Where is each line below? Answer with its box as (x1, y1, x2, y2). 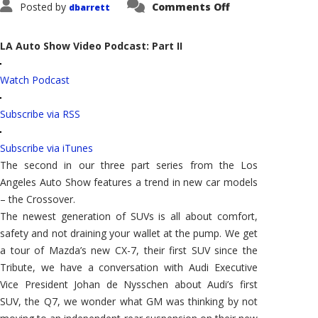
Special (229, 55, 268, 69)
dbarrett (69, 1, 110, 13)
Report (229, 65, 265, 79)
